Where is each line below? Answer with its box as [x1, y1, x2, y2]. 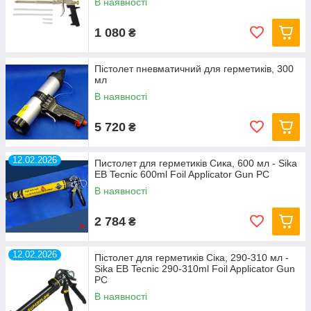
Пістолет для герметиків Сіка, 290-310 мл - [94, 252, 289, 263]
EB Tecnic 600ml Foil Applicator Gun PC [94, 169, 269, 180]
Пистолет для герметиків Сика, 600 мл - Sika [94, 158, 297, 169]
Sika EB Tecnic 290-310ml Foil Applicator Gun [94, 263, 295, 274]
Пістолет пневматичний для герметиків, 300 [94, 63, 294, 74]
